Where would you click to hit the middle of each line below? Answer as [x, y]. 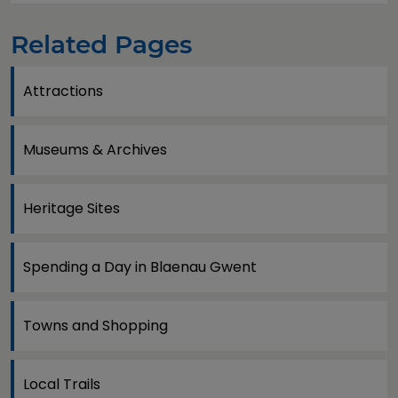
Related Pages [101, 44]
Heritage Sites [72, 208]
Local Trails [62, 384]
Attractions [63, 91]
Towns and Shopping [96, 325]
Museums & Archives [95, 149]
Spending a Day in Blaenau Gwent [140, 267]
